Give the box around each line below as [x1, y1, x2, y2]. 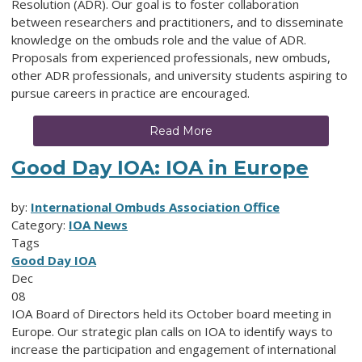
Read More [149, 124, 213, 139]
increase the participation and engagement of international [11, 341, 336, 358]
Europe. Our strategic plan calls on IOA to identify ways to [11, 323, 333, 340]
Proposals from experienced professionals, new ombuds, [11, 49, 330, 66]
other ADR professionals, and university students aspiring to [11, 67, 347, 84]
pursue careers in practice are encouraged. [11, 85, 250, 102]
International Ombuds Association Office [31, 199, 280, 216]
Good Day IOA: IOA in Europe [11, 156, 309, 180]
